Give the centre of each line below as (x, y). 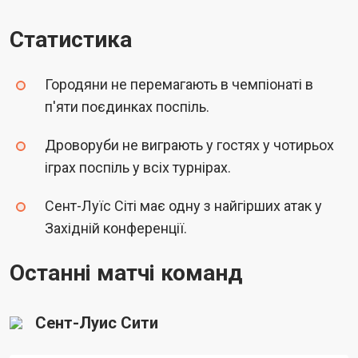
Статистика (71, 39)
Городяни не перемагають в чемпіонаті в (179, 84)
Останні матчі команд (126, 272)
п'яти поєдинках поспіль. (127, 106)
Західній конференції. (116, 228)
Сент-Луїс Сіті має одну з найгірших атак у (183, 205)
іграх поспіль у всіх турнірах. (138, 167)
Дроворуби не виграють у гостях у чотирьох (189, 145)
